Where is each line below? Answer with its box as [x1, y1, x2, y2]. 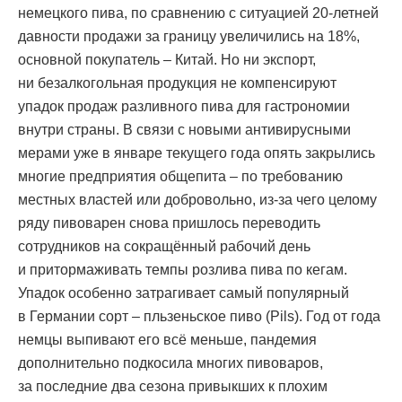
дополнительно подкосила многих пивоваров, [18, 355, 323, 371]
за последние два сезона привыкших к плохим [18, 379, 328, 395]
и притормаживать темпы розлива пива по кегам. [18, 262, 347, 278]
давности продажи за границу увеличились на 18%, [18, 29, 360, 45]
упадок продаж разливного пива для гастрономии [18, 99, 350, 115]
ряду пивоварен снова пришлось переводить [18, 215, 320, 232]
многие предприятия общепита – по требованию [18, 169, 343, 185]
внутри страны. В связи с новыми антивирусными [18, 122, 351, 138]
